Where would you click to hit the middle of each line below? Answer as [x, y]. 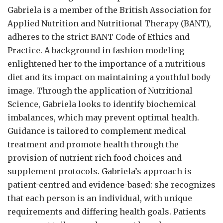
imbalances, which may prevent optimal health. [103, 118]
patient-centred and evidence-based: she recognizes [111, 185]
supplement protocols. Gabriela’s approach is [100, 171]
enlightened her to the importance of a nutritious [107, 64]
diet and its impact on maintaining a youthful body [109, 77]
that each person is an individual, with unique [100, 198]
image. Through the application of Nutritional [100, 91]
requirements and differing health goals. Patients [107, 212]
